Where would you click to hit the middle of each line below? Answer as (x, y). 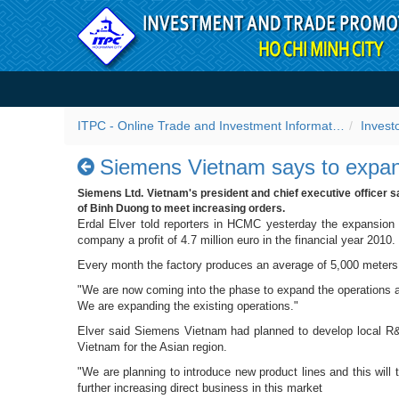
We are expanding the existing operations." (188, 305)
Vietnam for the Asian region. (152, 346)
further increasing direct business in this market (200, 387)
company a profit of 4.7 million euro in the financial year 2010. (236, 240)
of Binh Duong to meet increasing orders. (181, 208)
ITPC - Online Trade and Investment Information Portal (338, 126)
